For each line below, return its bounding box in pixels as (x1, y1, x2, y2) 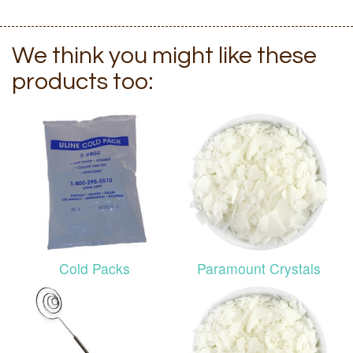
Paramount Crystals (197, 258, 321, 278)
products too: (12, 69, 154, 94)
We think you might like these (12, 43, 317, 68)
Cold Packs (58, 258, 130, 278)
